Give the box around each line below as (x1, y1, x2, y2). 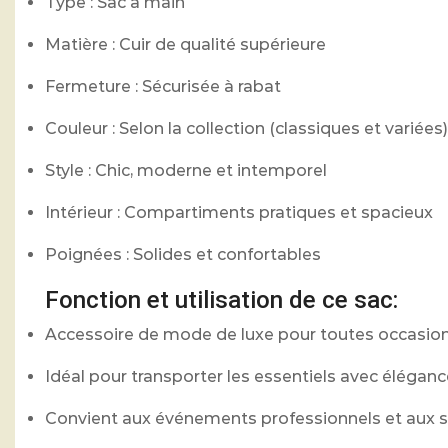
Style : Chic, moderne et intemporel (45, 160, 327, 180)
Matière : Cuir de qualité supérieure (45, 34, 326, 54)
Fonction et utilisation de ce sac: (45, 285, 398, 314)
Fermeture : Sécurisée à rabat (45, 76, 281, 96)
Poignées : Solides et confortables (45, 244, 321, 264)
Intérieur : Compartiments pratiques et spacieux (45, 202, 433, 222)
